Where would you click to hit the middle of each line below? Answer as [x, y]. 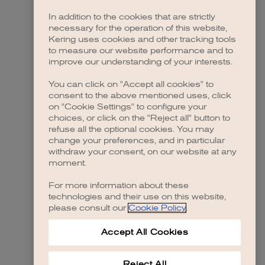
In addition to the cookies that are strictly [132, 17]
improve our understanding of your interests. [140, 62]
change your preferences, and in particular [137, 141]
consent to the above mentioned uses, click [140, 96]
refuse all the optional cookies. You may [131, 130]
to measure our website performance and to [141, 51]
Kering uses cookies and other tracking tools [142, 40]
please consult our [88, 208]
